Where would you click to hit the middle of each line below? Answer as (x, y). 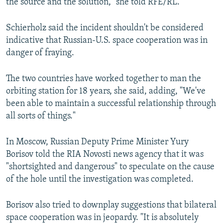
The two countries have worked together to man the (104, 79)
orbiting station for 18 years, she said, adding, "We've (106, 92)
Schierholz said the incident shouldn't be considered (105, 28)
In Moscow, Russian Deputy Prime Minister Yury (97, 142)
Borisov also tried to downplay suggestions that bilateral (111, 206)
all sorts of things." (41, 116)
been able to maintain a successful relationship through (111, 104)
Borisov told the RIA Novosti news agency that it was (105, 155)
